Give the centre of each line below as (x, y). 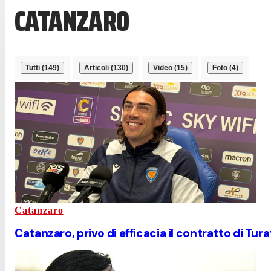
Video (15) (170, 67)
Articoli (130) (106, 67)
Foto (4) (225, 67)
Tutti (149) (42, 67)
